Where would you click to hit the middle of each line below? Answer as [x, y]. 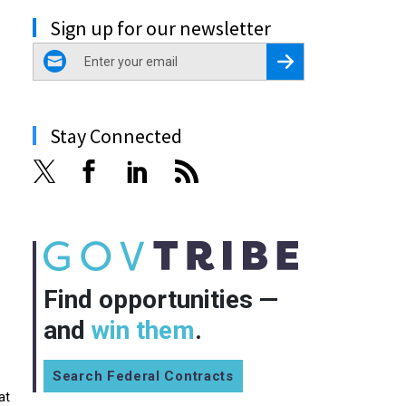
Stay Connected [116, 135]
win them [143, 330]
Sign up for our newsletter [160, 28]
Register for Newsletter [339, 59]
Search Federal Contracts [143, 376]
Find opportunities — [161, 299]
